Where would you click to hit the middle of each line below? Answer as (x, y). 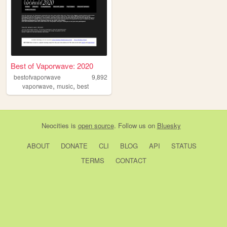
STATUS (184, 146)
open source (96, 126)
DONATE (74, 146)
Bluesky (169, 126)
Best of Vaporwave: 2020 (52, 66)
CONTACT (131, 161)
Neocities (55, 126)
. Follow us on (135, 126)
